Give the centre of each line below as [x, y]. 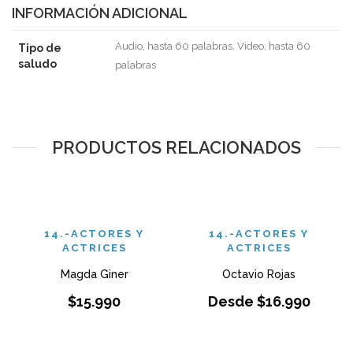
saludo [37, 64]
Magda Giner [94, 274]
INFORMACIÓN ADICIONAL [100, 13]
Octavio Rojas [259, 274]
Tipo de [40, 48]
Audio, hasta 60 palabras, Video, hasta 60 [213, 46]
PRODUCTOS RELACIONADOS [176, 147]
